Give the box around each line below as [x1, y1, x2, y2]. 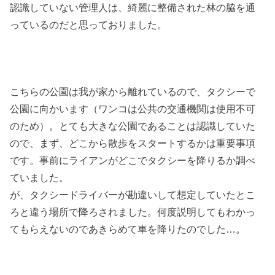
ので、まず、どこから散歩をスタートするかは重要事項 [10, 137, 256, 149]
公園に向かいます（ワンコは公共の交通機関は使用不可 [10, 103, 256, 115]
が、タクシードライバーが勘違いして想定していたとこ [10, 189, 256, 201]
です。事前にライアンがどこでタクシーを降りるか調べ [10, 155, 256, 166]
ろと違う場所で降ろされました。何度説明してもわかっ [10, 206, 256, 218]
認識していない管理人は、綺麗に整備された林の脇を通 [10, 2, 256, 14]
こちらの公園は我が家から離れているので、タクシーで [10, 86, 256, 98]
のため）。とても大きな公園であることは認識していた [10, 120, 256, 132]
